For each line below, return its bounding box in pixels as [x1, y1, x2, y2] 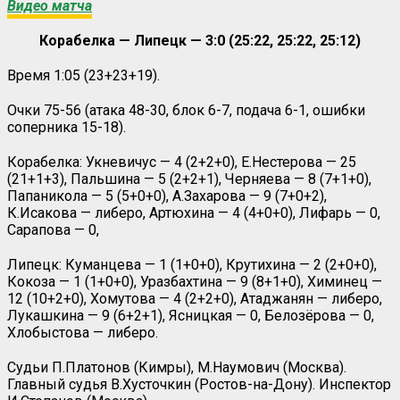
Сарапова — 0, [7, 221, 99, 238]
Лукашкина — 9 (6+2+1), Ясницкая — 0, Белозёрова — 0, [7, 306, 374, 324]
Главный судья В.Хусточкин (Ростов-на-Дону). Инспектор [7, 375, 391, 393]
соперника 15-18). [7, 118, 126, 136]
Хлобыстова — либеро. [7, 323, 158, 341]
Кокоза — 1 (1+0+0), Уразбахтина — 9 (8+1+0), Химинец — [7, 272, 382, 290]
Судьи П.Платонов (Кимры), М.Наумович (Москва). [7, 358, 346, 376]
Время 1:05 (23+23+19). [7, 66, 160, 84]
